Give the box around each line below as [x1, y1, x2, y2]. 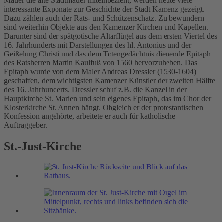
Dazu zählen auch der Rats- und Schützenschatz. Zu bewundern [4, 13, 204, 22]
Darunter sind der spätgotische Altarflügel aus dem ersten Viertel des [4, 31, 217, 40]
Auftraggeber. [4, 120, 47, 129]
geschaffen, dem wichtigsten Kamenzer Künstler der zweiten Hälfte [4, 76, 215, 85]
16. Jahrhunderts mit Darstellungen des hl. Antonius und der [4, 40, 191, 49]
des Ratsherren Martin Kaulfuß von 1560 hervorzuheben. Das [4, 58, 197, 67]
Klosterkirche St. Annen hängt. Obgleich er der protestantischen [4, 103, 203, 111]
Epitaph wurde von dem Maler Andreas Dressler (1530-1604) [4, 67, 196, 76]
